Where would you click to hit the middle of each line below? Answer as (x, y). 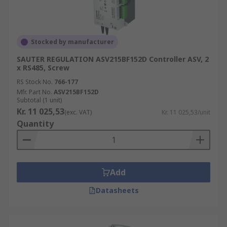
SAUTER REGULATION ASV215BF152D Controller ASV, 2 (113, 59)
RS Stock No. (35, 82)
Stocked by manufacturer (72, 42)
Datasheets (117, 190)
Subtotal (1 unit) (39, 100)
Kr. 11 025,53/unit (186, 112)
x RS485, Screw (43, 68)
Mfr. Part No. (34, 92)
